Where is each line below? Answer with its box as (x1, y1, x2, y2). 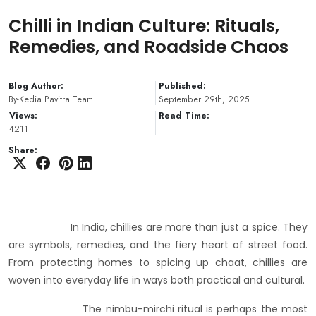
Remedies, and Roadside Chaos (8, 35, 288, 60)
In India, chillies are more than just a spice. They (8, 220, 308, 235)
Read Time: (159, 109, 209, 123)
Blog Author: (8, 80, 63, 93)
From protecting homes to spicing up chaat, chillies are (8, 255, 308, 270)
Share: (8, 144, 37, 157)
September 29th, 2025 (159, 93, 250, 107)
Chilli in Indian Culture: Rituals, (8, 13, 279, 39)
